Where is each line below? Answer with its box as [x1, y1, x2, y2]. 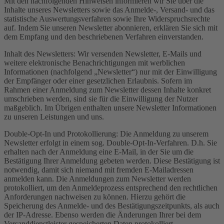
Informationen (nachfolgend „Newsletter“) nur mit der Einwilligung [4, 67, 217, 76]
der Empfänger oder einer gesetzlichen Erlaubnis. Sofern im [4, 76, 192, 85]
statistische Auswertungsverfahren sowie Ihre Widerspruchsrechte [4, 14, 210, 23]
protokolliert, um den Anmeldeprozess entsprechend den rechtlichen [4, 183, 217, 192]
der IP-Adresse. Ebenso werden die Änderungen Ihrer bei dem [4, 210, 201, 219]
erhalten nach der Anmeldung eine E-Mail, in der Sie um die [4, 147, 193, 156]
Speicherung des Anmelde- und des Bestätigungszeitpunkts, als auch [4, 201, 219, 210]
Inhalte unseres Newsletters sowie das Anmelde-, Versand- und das [4, 5, 214, 14]
